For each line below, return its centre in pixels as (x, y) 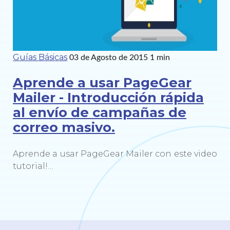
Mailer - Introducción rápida (108, 98)
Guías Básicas (40, 57)
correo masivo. (64, 127)
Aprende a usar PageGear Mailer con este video (115, 154)
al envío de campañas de (100, 112)
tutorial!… (33, 166)
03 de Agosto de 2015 (109, 57)
